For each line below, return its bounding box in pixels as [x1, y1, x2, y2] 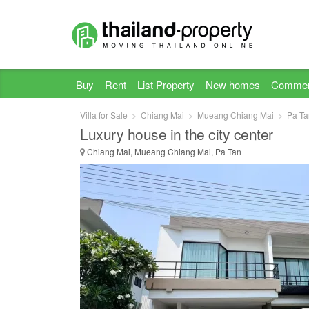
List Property [137, 77, 195, 92]
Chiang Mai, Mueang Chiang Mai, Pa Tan [85, 146, 241, 157]
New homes [206, 77, 260, 92]
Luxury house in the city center [80, 123, 273, 144]
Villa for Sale [80, 109, 128, 121]
